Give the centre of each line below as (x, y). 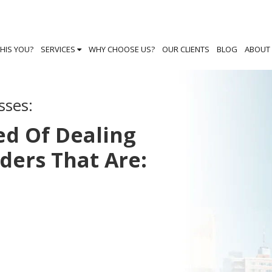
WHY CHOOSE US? (122, 49)
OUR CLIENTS (186, 49)
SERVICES (59, 49)
